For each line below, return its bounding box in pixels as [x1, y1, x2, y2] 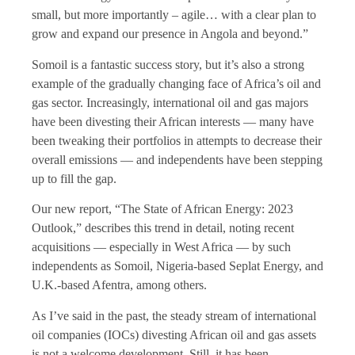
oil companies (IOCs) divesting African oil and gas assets [32, 327, 316, 342]
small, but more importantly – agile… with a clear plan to [32, 8, 316, 22]
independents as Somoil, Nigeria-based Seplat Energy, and [32, 259, 323, 273]
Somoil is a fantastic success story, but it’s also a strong [32, 57, 304, 71]
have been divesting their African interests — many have [32, 114, 314, 128]
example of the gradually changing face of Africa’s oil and [32, 76, 321, 90]
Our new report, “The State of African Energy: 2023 [32, 202, 293, 216]
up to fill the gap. [32, 171, 116, 185]
